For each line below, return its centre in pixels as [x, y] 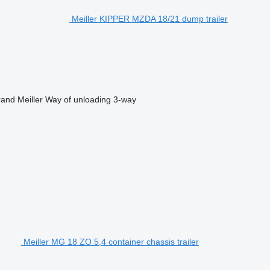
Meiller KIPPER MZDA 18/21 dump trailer [149, 18]
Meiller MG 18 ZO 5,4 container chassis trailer [111, 241]
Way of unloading [78, 99]
